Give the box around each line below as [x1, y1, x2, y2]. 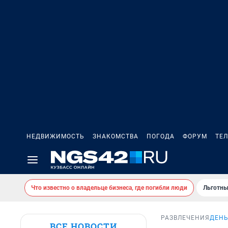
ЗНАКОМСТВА [93, 133, 138, 140]
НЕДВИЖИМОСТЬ [26, 133, 84, 140]
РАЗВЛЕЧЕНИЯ [161, 214, 210, 222]
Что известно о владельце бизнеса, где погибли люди [31, 184, 187, 191]
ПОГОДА [147, 133, 175, 140]
